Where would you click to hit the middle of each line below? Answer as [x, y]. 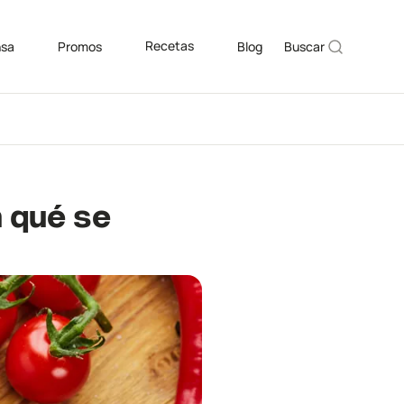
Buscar [304, 46]
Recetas [170, 46]
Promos [80, 46]
